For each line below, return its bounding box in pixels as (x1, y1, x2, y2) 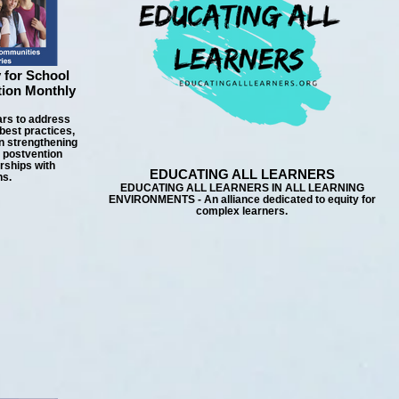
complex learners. (196, 205, 288, 216)
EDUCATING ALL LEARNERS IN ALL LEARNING (119, 182, 364, 193)
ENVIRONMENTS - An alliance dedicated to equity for (108, 193, 376, 205)
